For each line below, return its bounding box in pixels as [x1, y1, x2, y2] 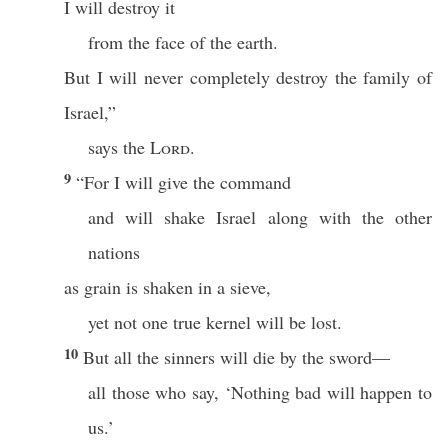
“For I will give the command [76, 170, 291, 194]
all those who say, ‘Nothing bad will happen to [88, 380, 432, 404]
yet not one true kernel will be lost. [88, 310, 342, 334]
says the [88, 135, 150, 159]
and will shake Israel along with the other [88, 205, 432, 229]
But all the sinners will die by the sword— [83, 345, 390, 369]
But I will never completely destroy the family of [64, 65, 432, 89]
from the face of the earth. [88, 30, 278, 54]
